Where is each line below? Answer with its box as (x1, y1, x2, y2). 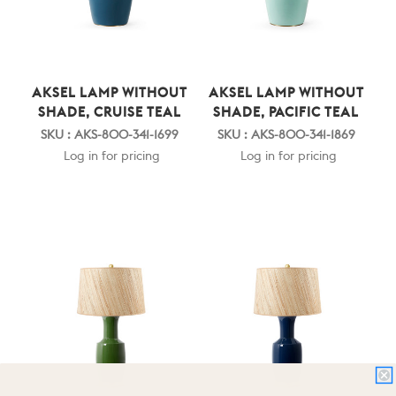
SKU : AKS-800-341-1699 (41, 128, 179, 141)
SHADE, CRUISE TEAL (38, 105, 182, 119)
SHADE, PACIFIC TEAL (213, 105, 360, 119)
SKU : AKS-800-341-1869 (217, 128, 355, 141)
